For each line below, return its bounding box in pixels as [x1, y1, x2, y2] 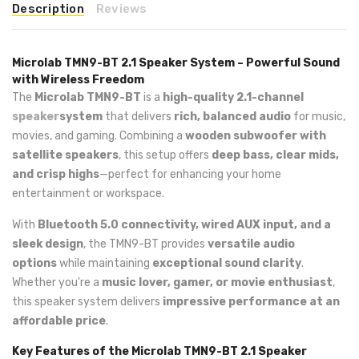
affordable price [12, 314, 106, 328]
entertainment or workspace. [12, 187, 164, 200]
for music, [291, 110, 345, 123]
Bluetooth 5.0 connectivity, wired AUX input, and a [38, 218, 331, 232]
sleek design [12, 237, 83, 251]
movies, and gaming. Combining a [12, 129, 185, 143]
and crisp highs [12, 167, 99, 181]
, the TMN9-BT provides [83, 237, 208, 251]
